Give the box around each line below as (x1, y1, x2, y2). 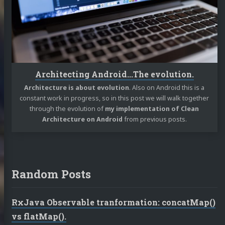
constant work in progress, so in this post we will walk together (20, 94, 209, 103)
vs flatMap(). (11, 210, 66, 221)
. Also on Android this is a (129, 83, 205, 92)
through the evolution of (30, 104, 105, 114)
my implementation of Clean (105, 104, 199, 114)
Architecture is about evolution (24, 83, 130, 92)
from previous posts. (122, 115, 187, 124)
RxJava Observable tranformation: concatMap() (11, 196, 215, 207)
